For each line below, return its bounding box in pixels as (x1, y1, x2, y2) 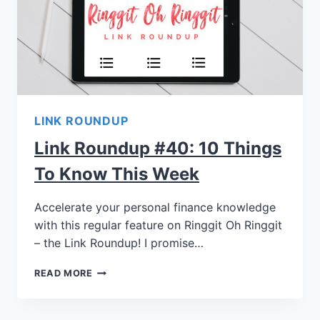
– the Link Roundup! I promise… (34, 236, 204, 250)
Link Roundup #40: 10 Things (34, 138, 281, 159)
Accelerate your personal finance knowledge (34, 200, 276, 214)
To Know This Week (34, 164, 199, 184)
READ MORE (34, 268, 93, 279)
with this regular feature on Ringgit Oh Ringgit (34, 218, 282, 232)
